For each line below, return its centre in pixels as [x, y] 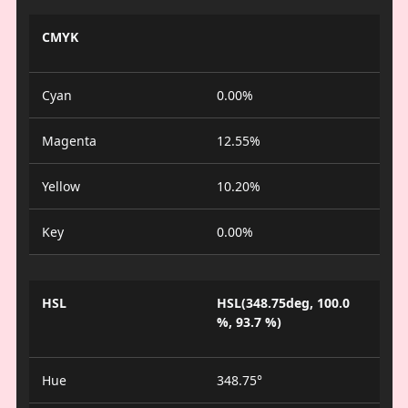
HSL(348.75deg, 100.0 [283, 303]
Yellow [61, 187]
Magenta [69, 141]
